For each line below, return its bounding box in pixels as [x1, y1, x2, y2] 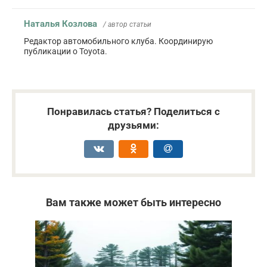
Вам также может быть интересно [46, 195, 221, 209]
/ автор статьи [103, 20, 151, 29]
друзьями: [108, 119, 159, 131]
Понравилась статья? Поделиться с [47, 105, 220, 117]
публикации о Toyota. [24, 46, 107, 56]
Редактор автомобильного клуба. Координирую [24, 36, 213, 46]
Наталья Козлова [24, 18, 97, 29]
